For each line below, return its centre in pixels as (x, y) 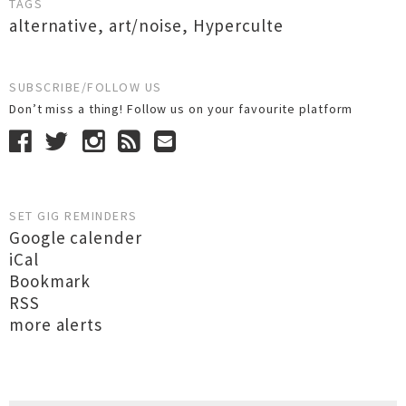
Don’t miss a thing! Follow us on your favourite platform (185, 109)
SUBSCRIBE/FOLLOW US (86, 87)
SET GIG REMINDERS (73, 216)
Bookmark (50, 281)
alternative (53, 25)
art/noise (145, 25)
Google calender (76, 237)
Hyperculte (238, 25)
